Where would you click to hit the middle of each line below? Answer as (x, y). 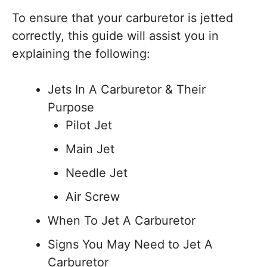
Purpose (71, 108)
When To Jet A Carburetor (122, 221)
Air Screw (93, 197)
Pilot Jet (89, 125)
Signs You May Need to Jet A (130, 245)
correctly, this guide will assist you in (115, 36)
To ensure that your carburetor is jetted (122, 18)
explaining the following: (81, 54)
